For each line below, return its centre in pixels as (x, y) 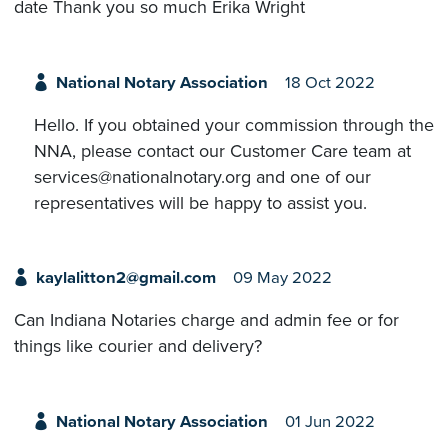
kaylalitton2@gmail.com (125, 278)
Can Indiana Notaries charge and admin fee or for (206, 320)
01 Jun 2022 (329, 421)
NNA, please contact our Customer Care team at (222, 150)
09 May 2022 (282, 278)
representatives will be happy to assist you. (200, 202)
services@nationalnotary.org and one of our (202, 176)
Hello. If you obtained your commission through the (234, 124)
